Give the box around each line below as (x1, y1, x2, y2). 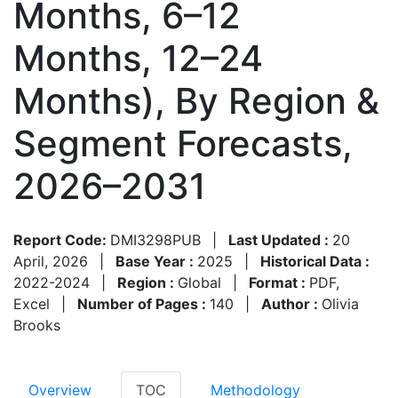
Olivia (322, 294, 359, 313)
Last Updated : (228, 230, 332, 249)
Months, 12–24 (13, 36, 263, 80)
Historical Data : (260, 251, 370, 270)
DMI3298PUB (110, 230, 201, 249)
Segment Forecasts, (13, 121, 353, 165)
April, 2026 (13, 251, 88, 270)
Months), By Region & (13, 78, 379, 123)
